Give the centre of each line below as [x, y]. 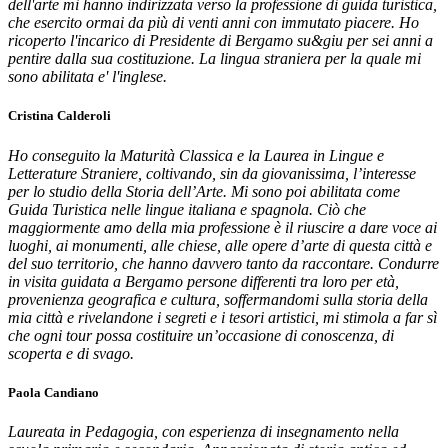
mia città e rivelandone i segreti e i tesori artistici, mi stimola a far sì [222, 317]
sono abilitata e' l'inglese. [87, 77]
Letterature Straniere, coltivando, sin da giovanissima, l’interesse [212, 173]
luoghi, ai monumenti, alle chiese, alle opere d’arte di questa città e [220, 245]
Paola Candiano [53, 392]
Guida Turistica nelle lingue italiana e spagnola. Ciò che [187, 209]
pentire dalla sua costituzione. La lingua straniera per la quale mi [214, 59]
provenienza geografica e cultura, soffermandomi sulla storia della [218, 299]
